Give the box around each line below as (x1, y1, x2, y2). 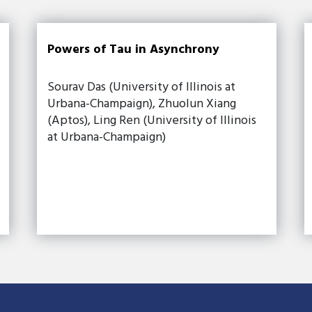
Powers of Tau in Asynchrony (47, 39, 220, 60)
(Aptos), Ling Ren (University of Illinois (47, 110, 257, 131)
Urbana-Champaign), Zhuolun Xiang (47, 93, 237, 114)
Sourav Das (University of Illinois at (47, 77, 236, 97)
